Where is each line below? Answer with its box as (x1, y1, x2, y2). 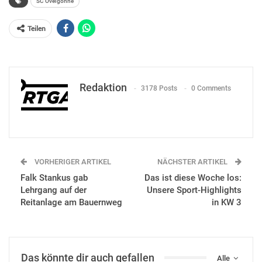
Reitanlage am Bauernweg (20, 196, 122, 208)
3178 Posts (141, 84, 177, 93)
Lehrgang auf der (20, 184, 87, 195)
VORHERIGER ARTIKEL (33, 157, 111, 166)
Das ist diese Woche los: (144, 172, 242, 183)
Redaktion (80, 81, 127, 94)
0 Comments (191, 84, 231, 93)
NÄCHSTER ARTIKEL (157, 157, 229, 166)
